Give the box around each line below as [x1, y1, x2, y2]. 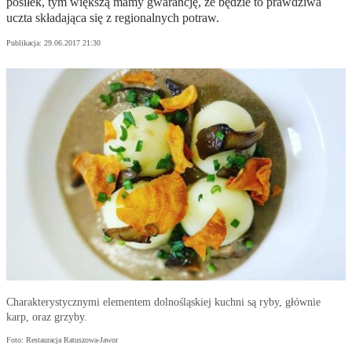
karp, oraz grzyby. [6, 311, 87, 324]
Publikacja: [6, 38, 44, 48]
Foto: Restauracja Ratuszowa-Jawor [6, 335, 118, 345]
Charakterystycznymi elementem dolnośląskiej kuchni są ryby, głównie [6, 296, 321, 309]
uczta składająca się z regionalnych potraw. [6, 11, 219, 25]
